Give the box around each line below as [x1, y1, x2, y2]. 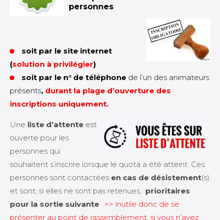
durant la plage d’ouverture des [45, 86, 171, 95]
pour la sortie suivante [10, 199, 99, 209]
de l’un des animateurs [128, 73, 209, 82]
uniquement [58, 99, 107, 109]
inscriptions [10, 99, 58, 109]
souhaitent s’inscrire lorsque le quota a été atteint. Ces [10, 160, 205, 169]
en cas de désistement [111, 173, 201, 182]
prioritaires [145, 186, 190, 195]
